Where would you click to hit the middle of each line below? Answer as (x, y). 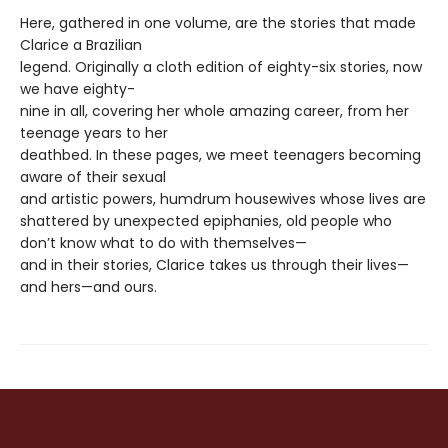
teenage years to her (94, 133)
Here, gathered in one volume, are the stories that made (218, 23)
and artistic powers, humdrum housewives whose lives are (223, 199)
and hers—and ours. (90, 287)
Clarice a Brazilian (81, 45)
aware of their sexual (93, 177)
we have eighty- (77, 89)
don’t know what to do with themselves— (163, 243)
